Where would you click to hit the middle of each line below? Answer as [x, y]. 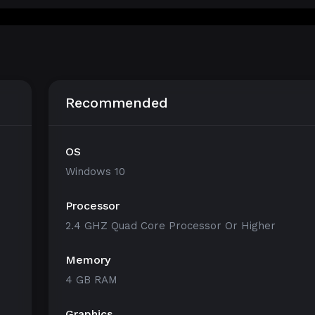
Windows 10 [95, 172]
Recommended [117, 103]
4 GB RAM [91, 280]
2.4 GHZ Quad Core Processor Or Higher [171, 226]
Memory [88, 260]
